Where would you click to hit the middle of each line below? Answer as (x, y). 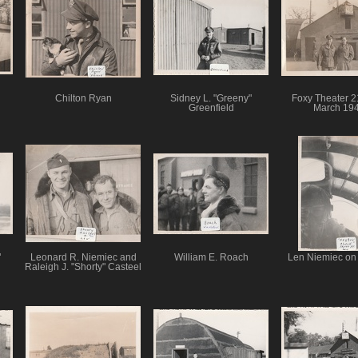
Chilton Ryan (83, 99)
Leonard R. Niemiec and (83, 257)
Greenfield (211, 108)
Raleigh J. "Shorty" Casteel (83, 267)
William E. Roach (211, 257)
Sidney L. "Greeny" (211, 99)
